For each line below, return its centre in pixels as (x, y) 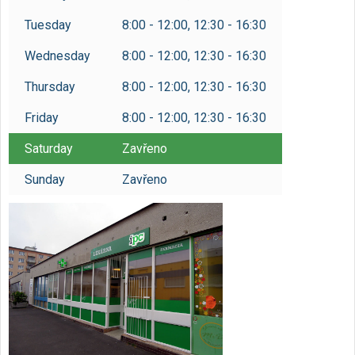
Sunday (45, 179)
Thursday (50, 87)
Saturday (49, 149)
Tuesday (48, 25)
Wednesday (57, 56)
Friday (42, 118)
